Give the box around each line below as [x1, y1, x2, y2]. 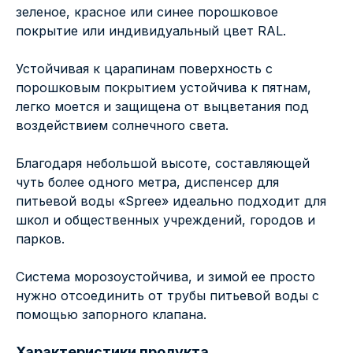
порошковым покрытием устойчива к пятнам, [16, 80, 311, 96]
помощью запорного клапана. [16, 307, 206, 323]
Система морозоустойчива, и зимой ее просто [16, 269, 315, 285]
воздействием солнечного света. [16, 117, 229, 134]
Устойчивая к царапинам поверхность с [16, 61, 273, 77]
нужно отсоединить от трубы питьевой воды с [16, 288, 319, 304]
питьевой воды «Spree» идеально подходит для [16, 193, 326, 210]
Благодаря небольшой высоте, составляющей [16, 155, 310, 172]
